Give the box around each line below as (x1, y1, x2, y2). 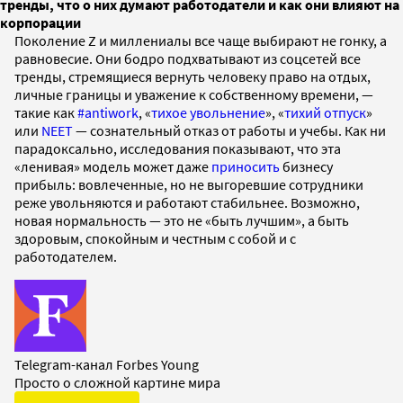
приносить (211, 157, 280, 175)
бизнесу (280, 157, 333, 175)
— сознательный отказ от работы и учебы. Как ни (73, 121, 386, 139)
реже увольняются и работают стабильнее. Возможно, (14, 193, 360, 211)
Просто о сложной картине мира (14, 372, 220, 391)
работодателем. (14, 246, 120, 265)
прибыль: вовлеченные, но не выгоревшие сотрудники (14, 175, 363, 193)
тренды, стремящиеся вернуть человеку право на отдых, (14, 67, 371, 85)
